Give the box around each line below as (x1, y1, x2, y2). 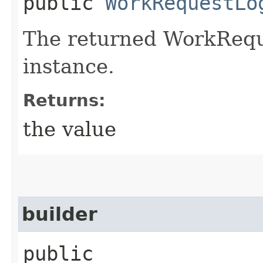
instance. (23, 54, 114, 78)
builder (22, 203, 97, 225)
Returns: (23, 90, 106, 110)
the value (23, 117, 116, 141)
